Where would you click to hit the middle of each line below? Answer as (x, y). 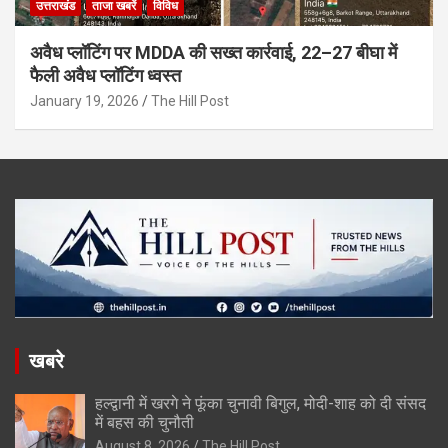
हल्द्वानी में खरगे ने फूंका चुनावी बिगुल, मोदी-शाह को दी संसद (260, 404)
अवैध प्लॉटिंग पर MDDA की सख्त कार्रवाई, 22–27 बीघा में (213, 52)
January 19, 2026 (84, 100)
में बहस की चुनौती (144, 423)
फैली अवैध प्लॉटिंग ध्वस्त (105, 75)
